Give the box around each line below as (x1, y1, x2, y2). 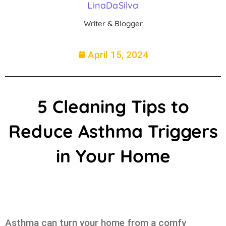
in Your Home (55, 144, 171, 167)
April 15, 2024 (87, 48, 148, 61)
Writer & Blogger (83, 18, 143, 28)
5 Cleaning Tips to (37, 95, 189, 118)
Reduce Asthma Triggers (8, 120, 218, 142)
